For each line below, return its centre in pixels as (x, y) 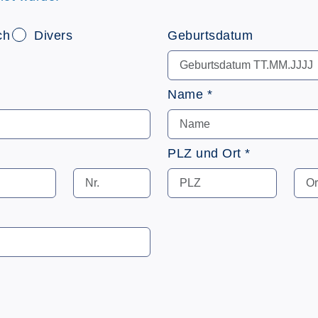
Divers (51, 35)
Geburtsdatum (210, 35)
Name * (190, 94)
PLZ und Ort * (209, 153)
